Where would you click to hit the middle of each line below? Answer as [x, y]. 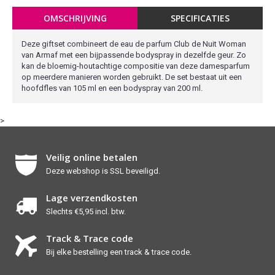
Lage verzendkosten [92, 198]
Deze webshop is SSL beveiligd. [103, 171]
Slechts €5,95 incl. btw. [86, 211]
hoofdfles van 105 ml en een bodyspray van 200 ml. [112, 88]
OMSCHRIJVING [75, 18]
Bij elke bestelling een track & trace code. [119, 252]
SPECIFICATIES [200, 18]
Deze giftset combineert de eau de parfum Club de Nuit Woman [134, 44]
